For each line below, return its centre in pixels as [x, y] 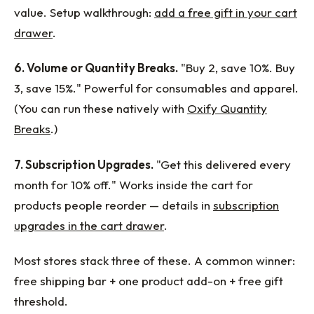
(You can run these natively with [101, 109]
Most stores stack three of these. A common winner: [155, 260]
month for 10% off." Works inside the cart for [134, 184]
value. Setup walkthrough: [84, 13]
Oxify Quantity [227, 109]
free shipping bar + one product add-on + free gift [149, 280]
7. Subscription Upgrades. [84, 164]
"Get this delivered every [222, 164]
